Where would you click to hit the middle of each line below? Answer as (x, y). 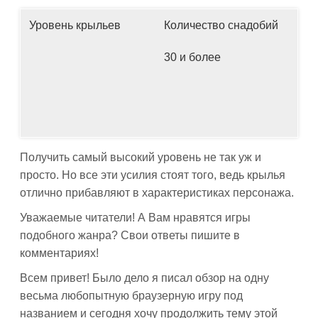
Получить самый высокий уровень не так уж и (141, 157)
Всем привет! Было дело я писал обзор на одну (144, 278)
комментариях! (59, 253)
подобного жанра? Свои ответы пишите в (130, 235)
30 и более (192, 57)
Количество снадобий (221, 25)
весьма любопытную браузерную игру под (131, 296)
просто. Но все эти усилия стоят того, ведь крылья (153, 175)
